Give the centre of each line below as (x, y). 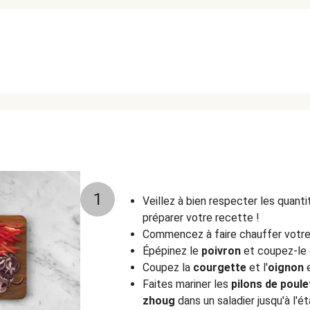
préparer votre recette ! (201, 218)
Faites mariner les (187, 284)
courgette (220, 267)
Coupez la (168, 267)
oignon (286, 267)
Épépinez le (172, 251)
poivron (221, 251)
